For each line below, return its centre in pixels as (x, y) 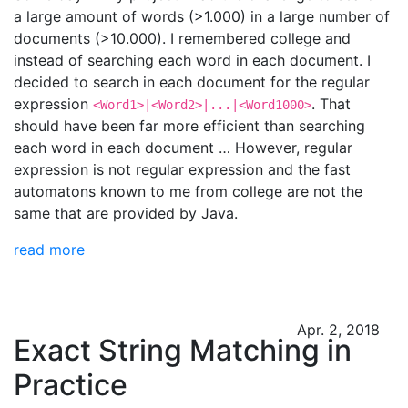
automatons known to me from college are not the (188, 191)
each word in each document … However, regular (183, 148)
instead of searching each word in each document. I (192, 60)
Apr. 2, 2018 (338, 330)
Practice (71, 385)
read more (49, 250)
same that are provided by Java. (126, 213)
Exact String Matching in (183, 350)
